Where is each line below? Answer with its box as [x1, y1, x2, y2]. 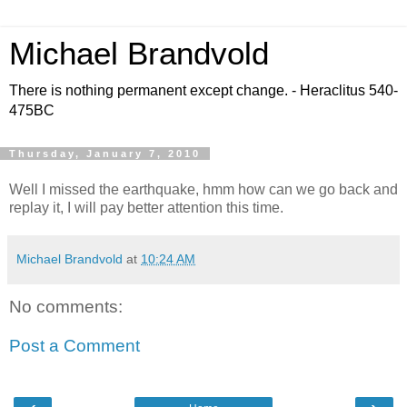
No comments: [9, 296, 123, 316]
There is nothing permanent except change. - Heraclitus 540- [9, 83, 398, 98]
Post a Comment [9, 336, 140, 356]
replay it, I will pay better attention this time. [9, 199, 283, 215]
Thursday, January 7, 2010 [9, 148, 201, 159]
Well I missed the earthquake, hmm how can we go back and [9, 181, 398, 197]
